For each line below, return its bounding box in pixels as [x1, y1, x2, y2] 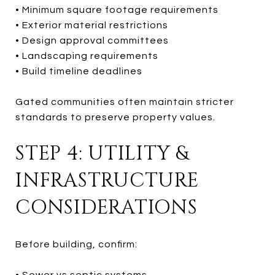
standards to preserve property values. [15, 112, 215, 122]
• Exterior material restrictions [15, 20, 168, 30]
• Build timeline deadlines [15, 66, 142, 76]
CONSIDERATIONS [15, 194, 198, 221]
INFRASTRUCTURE [15, 167, 199, 194]
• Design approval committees [15, 35, 169, 45]
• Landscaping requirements [15, 50, 158, 61]
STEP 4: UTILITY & [15, 140, 189, 167]
